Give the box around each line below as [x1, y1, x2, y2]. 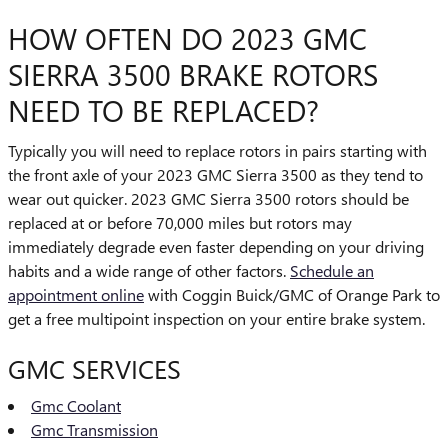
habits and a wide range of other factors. [8, 259, 290, 281]
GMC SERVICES [8, 349, 181, 386]
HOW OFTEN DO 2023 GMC [8, 18, 367, 58]
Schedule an [290, 259, 374, 281]
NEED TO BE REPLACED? [8, 90, 319, 130]
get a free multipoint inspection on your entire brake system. [8, 307, 425, 329]
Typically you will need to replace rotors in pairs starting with [8, 139, 427, 161]
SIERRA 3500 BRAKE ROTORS [8, 54, 378, 94]
